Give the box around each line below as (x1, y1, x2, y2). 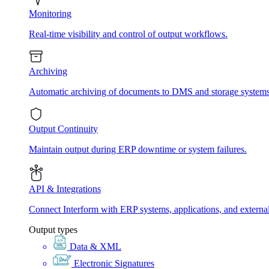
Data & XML (70, 241, 121, 252)
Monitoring (29, 8, 71, 19)
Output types (29, 224, 77, 235)
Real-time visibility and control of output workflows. (29, 28, 228, 39)
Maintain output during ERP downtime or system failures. (29, 144, 247, 154)
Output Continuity (29, 123, 98, 134)
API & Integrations (29, 183, 101, 194)
